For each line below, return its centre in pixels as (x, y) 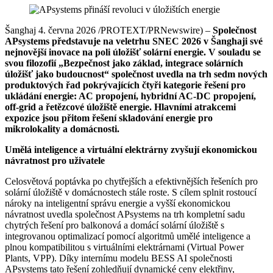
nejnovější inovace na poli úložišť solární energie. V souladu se (133, 52)
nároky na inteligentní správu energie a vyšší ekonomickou (118, 203)
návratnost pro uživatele (55, 160)
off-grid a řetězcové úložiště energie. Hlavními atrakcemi (120, 107)
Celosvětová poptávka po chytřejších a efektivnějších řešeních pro (131, 181)
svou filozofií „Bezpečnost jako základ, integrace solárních (124, 63)
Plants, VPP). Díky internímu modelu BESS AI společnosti (119, 258)
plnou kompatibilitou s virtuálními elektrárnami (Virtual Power (124, 247)
